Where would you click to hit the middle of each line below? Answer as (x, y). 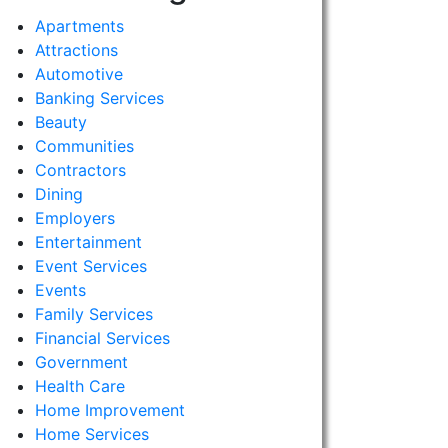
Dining (58, 194)
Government (81, 362)
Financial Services (102, 338)
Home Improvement (109, 410)
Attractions (76, 50)
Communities (84, 146)
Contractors (80, 170)
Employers (74, 218)
